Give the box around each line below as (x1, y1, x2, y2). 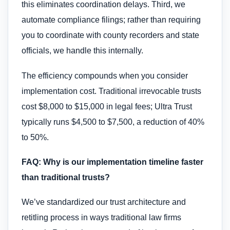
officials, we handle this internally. (22, 46, 143, 55)
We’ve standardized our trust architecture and (22, 198, 186, 207)
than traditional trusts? (22, 172, 110, 182)
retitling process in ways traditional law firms (22, 213, 181, 222)
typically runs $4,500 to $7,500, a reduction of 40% (22, 117, 204, 126)
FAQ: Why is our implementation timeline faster (22, 157, 203, 166)
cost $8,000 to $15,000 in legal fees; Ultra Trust (22, 102, 192, 111)
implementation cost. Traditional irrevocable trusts (22, 86, 201, 95)
